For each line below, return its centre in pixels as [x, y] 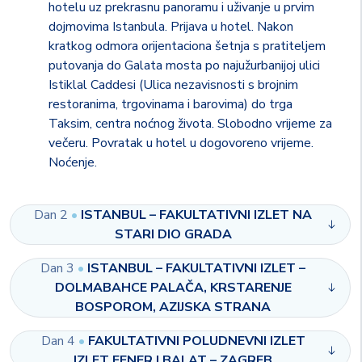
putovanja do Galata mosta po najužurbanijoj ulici [184, 65]
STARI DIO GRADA [173, 234]
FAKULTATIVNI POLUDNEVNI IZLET [196, 341]
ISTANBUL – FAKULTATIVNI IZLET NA [196, 215]
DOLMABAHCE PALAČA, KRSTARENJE [173, 288]
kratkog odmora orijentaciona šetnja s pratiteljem [187, 46]
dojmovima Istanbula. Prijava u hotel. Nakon [171, 27]
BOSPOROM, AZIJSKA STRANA [173, 307]
